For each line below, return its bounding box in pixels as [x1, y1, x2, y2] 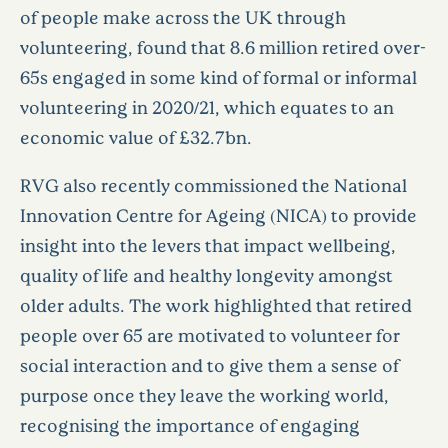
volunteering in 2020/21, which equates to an [20, 95, 394, 118]
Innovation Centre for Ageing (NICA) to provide [20, 203, 417, 226]
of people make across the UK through [20, 5, 346, 28]
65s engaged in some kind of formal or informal [20, 65, 417, 88]
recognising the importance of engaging [20, 413, 360, 436]
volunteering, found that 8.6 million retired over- [20, 35, 426, 58]
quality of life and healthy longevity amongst [20, 263, 393, 286]
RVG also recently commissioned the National [20, 173, 407, 196]
